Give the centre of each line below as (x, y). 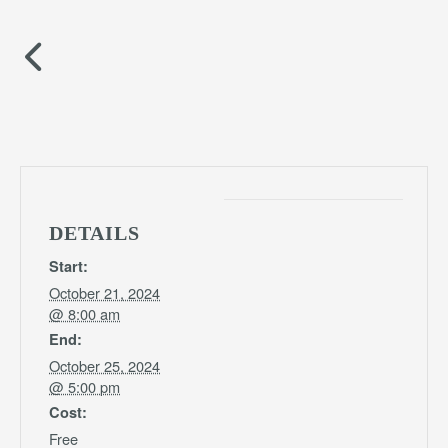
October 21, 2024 (104, 293)
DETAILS (94, 233)
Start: (68, 266)
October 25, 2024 (104, 366)
